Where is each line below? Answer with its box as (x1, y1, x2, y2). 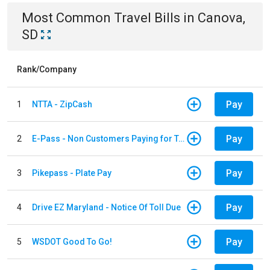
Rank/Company (17, 64, 77, 74)
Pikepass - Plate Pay (32, 168, 111, 178)
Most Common (22, 10, 114, 25)
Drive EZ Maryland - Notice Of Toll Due (32, 202, 181, 212)
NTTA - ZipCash (32, 99, 92, 109)
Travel (114, 10, 151, 25)
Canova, (198, 10, 245, 25)
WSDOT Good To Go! (32, 236, 112, 246)
